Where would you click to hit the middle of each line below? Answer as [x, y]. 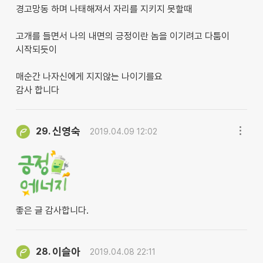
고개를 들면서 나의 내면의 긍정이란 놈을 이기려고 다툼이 [122, 36]
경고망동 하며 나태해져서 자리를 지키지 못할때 [104, 9]
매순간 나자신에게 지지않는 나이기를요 [89, 77]
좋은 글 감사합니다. [52, 211]
